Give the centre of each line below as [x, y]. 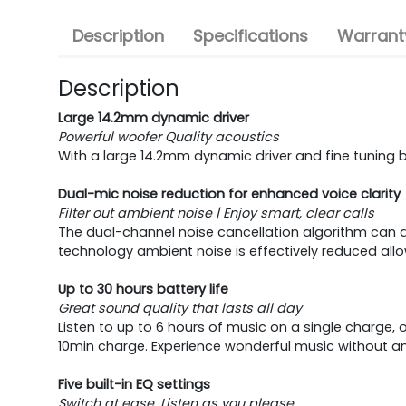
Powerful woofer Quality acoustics [169, 136]
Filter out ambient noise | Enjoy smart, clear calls [216, 213]
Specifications [251, 35]
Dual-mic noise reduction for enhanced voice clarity [229, 193]
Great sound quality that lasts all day [180, 308]
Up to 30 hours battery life [143, 289]
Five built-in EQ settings [134, 384]
